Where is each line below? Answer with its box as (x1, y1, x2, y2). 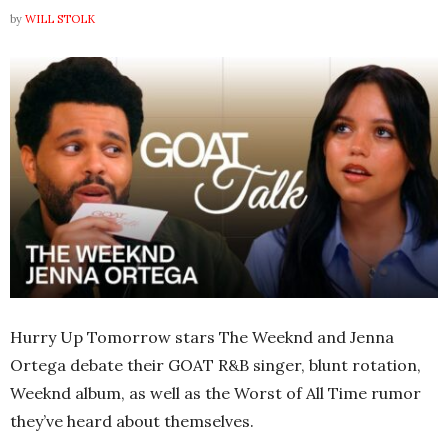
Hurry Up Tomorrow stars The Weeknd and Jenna (10, 326, 394, 347)
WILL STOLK (25, 12, 95, 26)
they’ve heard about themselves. (10, 410, 254, 431)
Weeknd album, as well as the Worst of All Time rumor (10, 382, 421, 403)
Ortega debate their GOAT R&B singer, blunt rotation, (10, 354, 421, 375)
